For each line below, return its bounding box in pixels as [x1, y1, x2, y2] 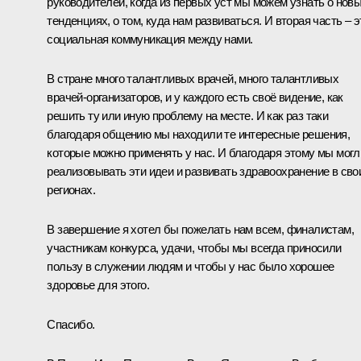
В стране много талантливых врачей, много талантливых [47, 71, 339, 85]
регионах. [47, 182, 95, 197]
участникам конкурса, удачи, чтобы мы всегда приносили [47, 240, 342, 255]
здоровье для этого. [47, 277, 149, 292]
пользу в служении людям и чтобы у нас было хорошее [47, 259, 334, 273]
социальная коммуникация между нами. [47, 31, 253, 46]
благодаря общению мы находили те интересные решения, [47, 127, 351, 141]
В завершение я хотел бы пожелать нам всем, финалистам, [47, 222, 354, 236]
